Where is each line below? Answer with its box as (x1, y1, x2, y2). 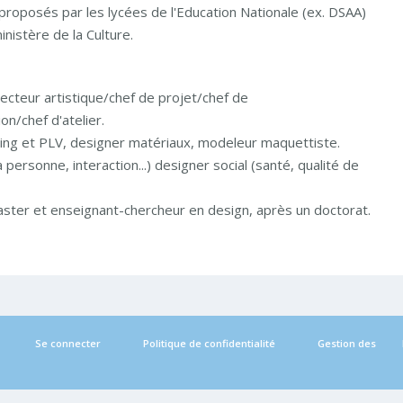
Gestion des (318, 336, 377, 350)
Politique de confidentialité (143, 336, 276, 350)
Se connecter (35, 336, 102, 350)
